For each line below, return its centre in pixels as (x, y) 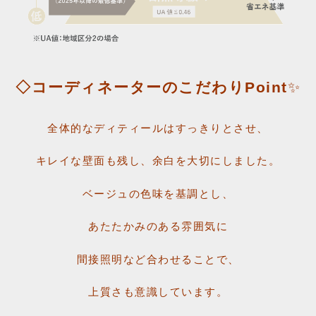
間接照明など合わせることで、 (158, 259)
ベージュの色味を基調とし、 (158, 193)
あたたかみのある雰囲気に (158, 226)
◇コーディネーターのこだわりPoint (152, 87)
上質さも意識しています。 (158, 292)
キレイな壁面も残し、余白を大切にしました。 (158, 161)
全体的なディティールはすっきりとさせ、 (158, 128)
